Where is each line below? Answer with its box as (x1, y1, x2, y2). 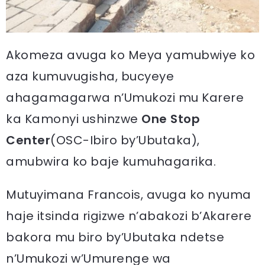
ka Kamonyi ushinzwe (6, 110, 141, 127)
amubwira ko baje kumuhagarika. (6, 153, 216, 170)
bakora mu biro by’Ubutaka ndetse (6, 228, 224, 245)
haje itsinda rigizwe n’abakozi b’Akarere (6, 207, 251, 224)
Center (6, 131, 50, 148)
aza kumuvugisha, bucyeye (6, 67, 174, 85)
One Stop (141, 110, 200, 127)
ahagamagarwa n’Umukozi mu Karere (6, 89, 244, 106)
